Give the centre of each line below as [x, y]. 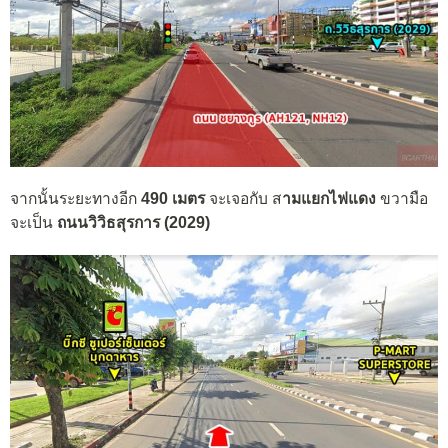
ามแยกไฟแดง [329, 198]
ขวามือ [402, 198]
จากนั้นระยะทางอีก [75, 198]
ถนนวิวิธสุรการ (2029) [133, 222]
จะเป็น [33, 222]
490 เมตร [173, 198]
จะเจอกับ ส [243, 198]
